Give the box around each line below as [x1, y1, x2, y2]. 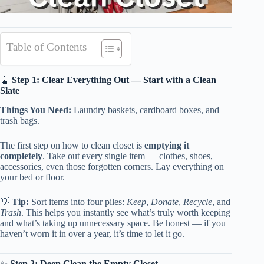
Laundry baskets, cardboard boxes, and [71, 105, 219, 115]
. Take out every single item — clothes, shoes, [42, 151, 213, 161]
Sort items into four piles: [29, 197, 127, 207]
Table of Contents [6, 41, 87, 54]
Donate [151, 197, 179, 207]
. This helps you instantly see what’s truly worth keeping [21, 207, 230, 218]
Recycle [183, 197, 212, 207]
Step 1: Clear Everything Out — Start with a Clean [12, 75, 216, 85]
